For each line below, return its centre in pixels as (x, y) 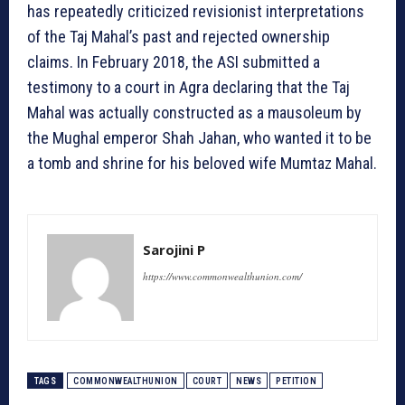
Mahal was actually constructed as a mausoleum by (194, 113)
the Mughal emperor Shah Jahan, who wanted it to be (199, 138)
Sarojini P (174, 250)
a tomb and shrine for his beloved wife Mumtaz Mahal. (202, 164)
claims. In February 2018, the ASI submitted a (174, 62)
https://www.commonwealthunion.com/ (222, 277)
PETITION (296, 381)
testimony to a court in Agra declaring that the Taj (188, 88)
